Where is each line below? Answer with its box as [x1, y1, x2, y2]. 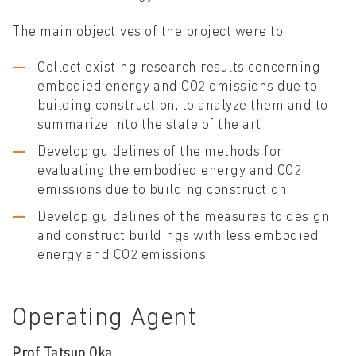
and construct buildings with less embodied [37, 230, 319, 244]
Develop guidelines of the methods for [37, 145, 283, 160]
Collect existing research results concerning [37, 61, 320, 75]
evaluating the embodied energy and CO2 [37, 164, 301, 179]
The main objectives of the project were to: [12, 25, 286, 40]
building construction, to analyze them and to [37, 99, 328, 114]
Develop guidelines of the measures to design [37, 211, 330, 225]
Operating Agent [12, 306, 196, 332]
